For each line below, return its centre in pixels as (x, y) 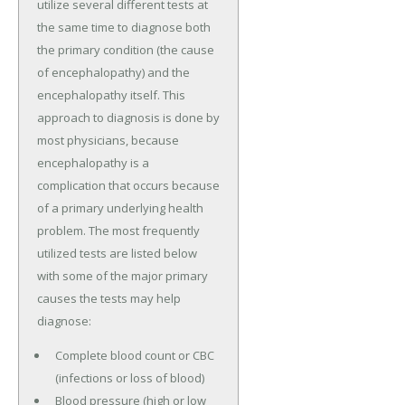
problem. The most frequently (118, 230)
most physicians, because (108, 140)
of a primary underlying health (120, 207)
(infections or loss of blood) (129, 377)
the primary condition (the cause (126, 49)
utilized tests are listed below (117, 253)
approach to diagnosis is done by (128, 117)
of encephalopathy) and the (113, 72)
